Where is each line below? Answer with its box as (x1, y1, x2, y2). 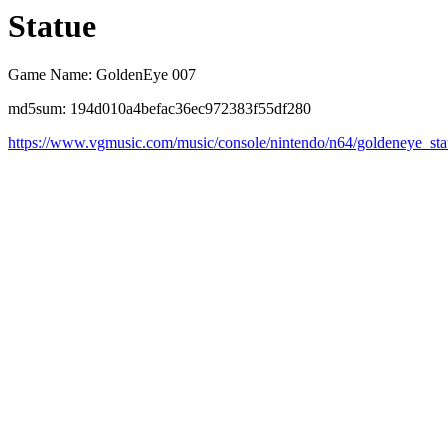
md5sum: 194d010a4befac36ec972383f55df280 (8, 100, 311, 118)
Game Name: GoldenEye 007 (8, 66, 196, 84)
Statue (8, 8, 96, 44)
